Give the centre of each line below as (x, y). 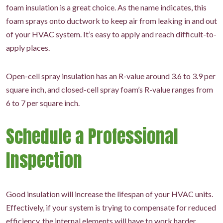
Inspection (44, 161)
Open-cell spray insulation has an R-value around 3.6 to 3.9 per (111, 76)
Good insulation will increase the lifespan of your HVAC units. (110, 194)
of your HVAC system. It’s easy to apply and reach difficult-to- (111, 34)
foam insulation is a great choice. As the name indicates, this (106, 7)
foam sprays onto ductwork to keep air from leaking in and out (111, 21)
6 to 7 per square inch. (43, 103)
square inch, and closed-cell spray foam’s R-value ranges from (110, 90)
